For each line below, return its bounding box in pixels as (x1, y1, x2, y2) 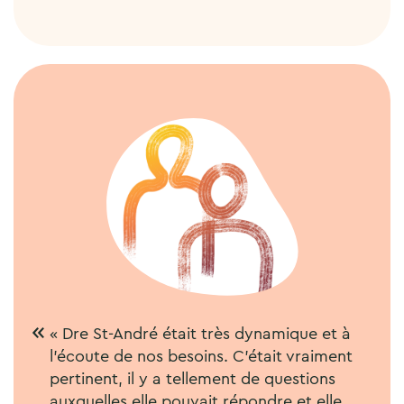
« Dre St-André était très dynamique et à (50, 325, 351, 342)
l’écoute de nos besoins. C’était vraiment (50, 347, 353, 364)
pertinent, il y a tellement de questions (50, 370, 335, 387)
